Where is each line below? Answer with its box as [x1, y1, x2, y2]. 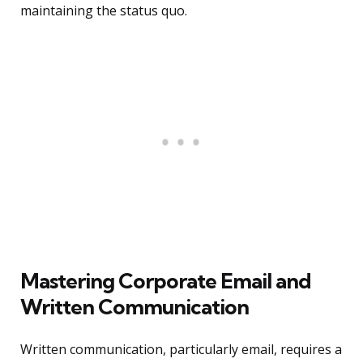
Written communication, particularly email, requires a [20, 340, 342, 359]
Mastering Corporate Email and [20, 267, 311, 295]
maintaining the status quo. [20, 2, 187, 20]
